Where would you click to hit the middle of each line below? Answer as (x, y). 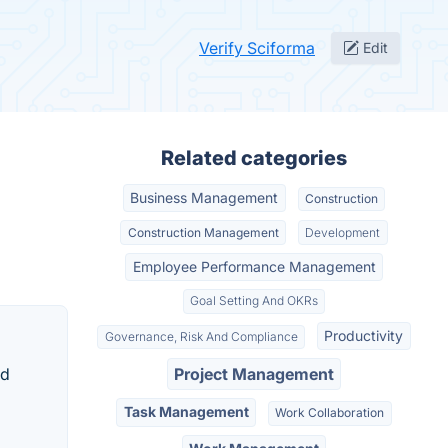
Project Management (254, 374)
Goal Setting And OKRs (254, 301)
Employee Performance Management (254, 266)
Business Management (204, 198)
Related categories (254, 158)
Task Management (186, 412)
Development (343, 232)
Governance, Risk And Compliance (201, 336)
